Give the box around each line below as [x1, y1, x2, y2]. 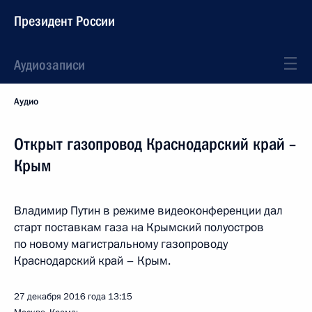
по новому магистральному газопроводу [14, 236, 228, 252]
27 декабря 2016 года [14, 290, 106, 303]
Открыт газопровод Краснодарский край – [14, 134, 296, 154]
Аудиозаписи [14, 56, 85, 73]
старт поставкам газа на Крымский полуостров [14, 219, 264, 235]
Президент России [14, 13, 115, 29]
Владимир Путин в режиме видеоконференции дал [14, 203, 283, 219]
